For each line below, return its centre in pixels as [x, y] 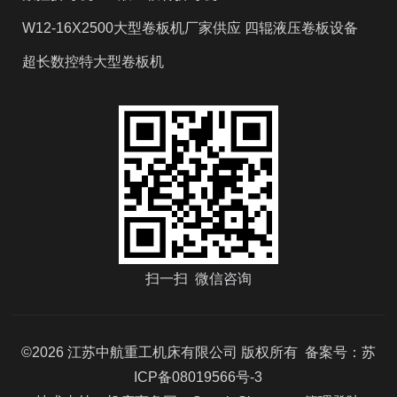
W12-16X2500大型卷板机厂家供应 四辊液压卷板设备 [191, 27]
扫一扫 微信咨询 [198, 278]
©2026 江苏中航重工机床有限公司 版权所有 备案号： [191, 353]
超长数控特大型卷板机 [93, 61]
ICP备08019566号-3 [198, 378]
